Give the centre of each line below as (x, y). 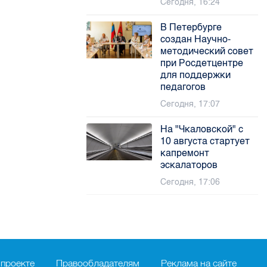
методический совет (207, 51)
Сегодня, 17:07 (190, 104)
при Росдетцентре (202, 63)
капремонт (185, 153)
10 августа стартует (205, 141)
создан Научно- (196, 39)
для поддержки (196, 75)
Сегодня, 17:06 (190, 182)
